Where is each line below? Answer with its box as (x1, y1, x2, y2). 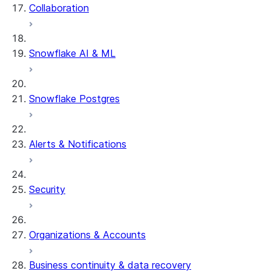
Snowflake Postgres (29, 93, 120, 105)
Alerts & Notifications (29, 138, 126, 150)
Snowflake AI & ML (29, 47, 116, 59)
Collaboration (29, 2, 89, 14)
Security (29, 183, 65, 195)
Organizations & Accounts (29, 229, 146, 241)
